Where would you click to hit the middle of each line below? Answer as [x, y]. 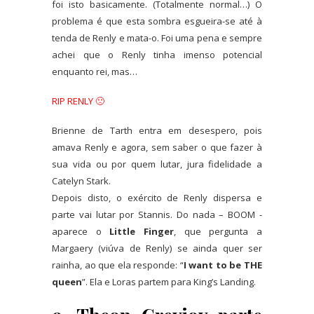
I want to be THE [223, 265]
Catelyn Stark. [81, 181]
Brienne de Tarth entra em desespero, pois [157, 131]
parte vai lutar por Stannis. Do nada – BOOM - [157, 215]
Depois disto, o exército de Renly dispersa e [157, 198]
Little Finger [142, 232]
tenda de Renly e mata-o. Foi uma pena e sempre [157, 38]
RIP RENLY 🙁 [78, 101]
